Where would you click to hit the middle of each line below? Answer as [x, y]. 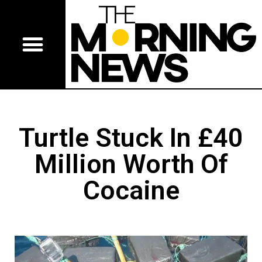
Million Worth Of [131, 164]
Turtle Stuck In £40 [131, 138]
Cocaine [131, 191]
